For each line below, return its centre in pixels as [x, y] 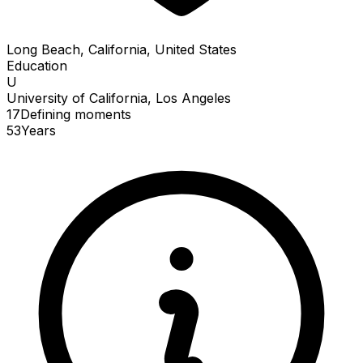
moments [103, 114]
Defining [47, 114]
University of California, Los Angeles [119, 98]
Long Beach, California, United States [122, 49]
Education [37, 65]
